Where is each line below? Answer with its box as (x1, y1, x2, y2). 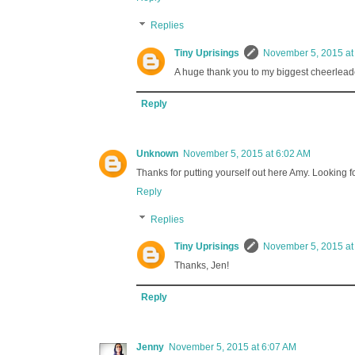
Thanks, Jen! (174, 259, 229, 271)
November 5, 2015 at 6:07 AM (169, 341, 296, 353)
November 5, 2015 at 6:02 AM (183, 147, 311, 159)
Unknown (136, 147, 178, 159)
